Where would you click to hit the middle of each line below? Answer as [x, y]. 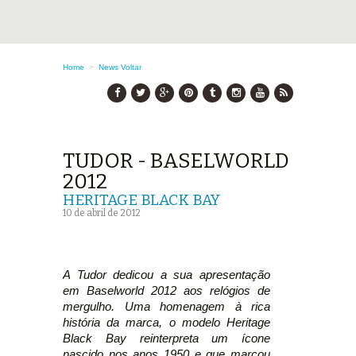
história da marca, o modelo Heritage [166, 322]
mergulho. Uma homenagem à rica [166, 306]
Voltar [131, 67]
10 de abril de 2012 [102, 213]
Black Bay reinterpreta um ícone [166, 338]
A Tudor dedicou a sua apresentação [166, 275]
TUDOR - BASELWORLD [176, 161]
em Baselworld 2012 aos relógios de [166, 290]
